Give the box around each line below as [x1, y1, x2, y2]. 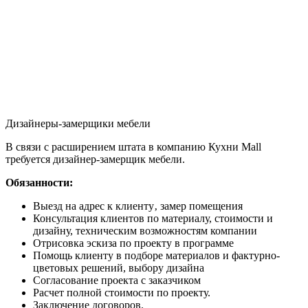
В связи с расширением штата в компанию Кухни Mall [5, 140, 261, 153]
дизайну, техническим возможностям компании [33, 224, 257, 236]
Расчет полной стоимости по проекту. [33, 286, 210, 298]
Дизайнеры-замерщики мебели [5, 117, 151, 129]
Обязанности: [5, 176, 73, 188]
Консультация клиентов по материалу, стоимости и [33, 212, 273, 224]
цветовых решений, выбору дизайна [33, 261, 204, 274]
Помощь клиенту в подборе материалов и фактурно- [33, 249, 280, 261]
